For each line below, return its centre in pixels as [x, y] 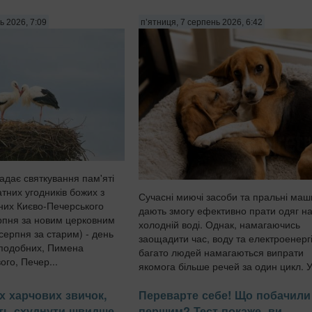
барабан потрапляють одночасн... [217, 280]
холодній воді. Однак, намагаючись [219, 225]
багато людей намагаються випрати [221, 252]
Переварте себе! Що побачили [225, 295]
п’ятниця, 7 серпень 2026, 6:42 [202, 22]
